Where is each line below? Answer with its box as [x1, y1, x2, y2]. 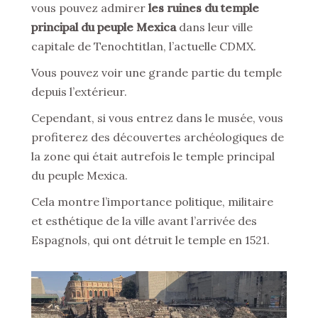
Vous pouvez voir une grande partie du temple [31, 65, 282, 79]
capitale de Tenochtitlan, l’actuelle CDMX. [31, 39, 256, 53]
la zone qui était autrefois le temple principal [31, 149, 275, 163]
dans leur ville [176, 20, 253, 34]
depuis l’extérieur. [31, 84, 127, 99]
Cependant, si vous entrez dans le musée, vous [31, 111, 283, 125]
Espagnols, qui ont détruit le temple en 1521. [31, 233, 270, 247]
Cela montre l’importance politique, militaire [31, 194, 273, 209]
